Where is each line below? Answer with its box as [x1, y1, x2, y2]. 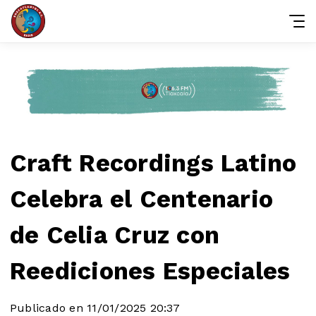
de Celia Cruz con [10, 221, 220, 249]
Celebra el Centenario [10, 185, 274, 213]
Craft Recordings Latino [10, 149, 297, 177]
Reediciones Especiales [10, 257, 291, 285]
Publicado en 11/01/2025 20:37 [10, 301, 180, 315]
